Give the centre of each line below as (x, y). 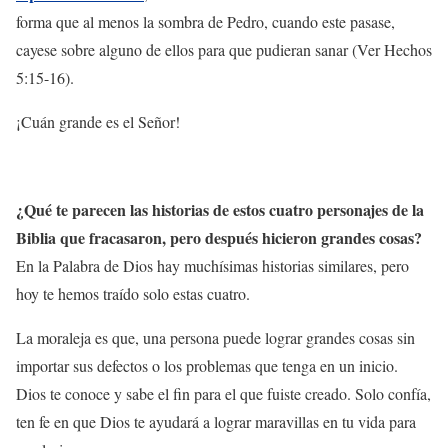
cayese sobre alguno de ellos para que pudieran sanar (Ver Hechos (224, 49)
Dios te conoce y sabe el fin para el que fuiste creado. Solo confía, (223, 393)
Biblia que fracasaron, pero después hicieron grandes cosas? (219, 237)
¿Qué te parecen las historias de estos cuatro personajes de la (220, 209)
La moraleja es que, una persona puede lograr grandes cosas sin (215, 337)
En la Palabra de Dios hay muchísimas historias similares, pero (212, 265)
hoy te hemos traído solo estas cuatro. (133, 293)
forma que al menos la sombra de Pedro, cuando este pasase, (205, 21)
